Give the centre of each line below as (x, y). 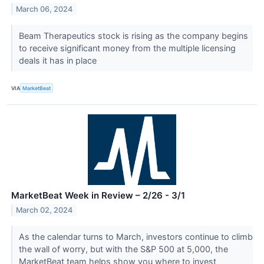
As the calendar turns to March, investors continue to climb (136, 237)
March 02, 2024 (44, 210)
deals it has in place (59, 60)
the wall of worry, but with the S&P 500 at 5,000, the (123, 249)
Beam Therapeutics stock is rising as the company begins (133, 35)
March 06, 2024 (44, 9)
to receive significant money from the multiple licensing (127, 48)
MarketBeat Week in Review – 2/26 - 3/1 (98, 196)
